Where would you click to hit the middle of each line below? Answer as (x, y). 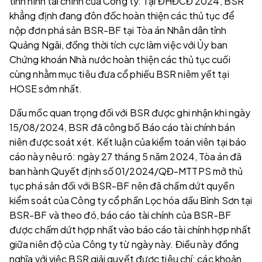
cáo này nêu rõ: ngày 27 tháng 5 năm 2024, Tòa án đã (125, 156)
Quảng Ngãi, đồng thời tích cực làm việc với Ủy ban (118, 45)
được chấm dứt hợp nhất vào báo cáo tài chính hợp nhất (130, 230)
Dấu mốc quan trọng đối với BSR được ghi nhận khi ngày (130, 113)
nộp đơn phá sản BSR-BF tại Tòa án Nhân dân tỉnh (118, 30)
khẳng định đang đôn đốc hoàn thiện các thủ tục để (122, 15)
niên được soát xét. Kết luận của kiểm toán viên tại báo (128, 142)
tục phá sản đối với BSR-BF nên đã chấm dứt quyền (122, 186)
